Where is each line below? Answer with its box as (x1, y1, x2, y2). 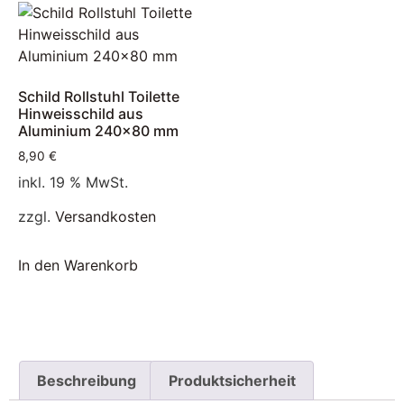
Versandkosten (55, 207, 156, 225)
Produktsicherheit (168, 371, 296, 390)
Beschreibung (37, 371, 137, 390)
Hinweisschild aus (18, 104, 143, 123)
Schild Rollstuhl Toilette (18, 87, 179, 106)
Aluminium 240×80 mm (18, 121, 179, 140)
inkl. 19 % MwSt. (18, 172, 128, 191)
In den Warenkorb (18, 256, 138, 275)
